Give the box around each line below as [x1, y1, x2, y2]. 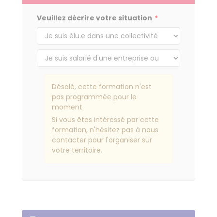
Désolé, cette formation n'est [52, 82, 152, 92]
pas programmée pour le [52, 92, 137, 102]
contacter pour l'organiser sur [52, 135, 152, 145]
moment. [52, 102, 84, 112]
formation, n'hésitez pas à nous [52, 125, 158, 135]
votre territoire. [52, 145, 102, 155]
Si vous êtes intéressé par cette [52, 115, 159, 124]
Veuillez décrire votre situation [37, 13, 152, 23]
